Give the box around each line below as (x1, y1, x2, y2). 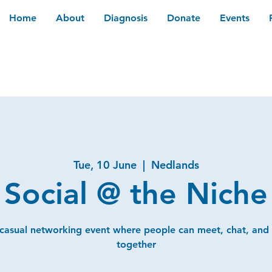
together (116, 238, 156, 250)
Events (220, 12, 250, 24)
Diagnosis (104, 12, 148, 24)
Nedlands (151, 157, 199, 172)
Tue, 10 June (73, 157, 137, 172)
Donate (167, 12, 200, 24)
